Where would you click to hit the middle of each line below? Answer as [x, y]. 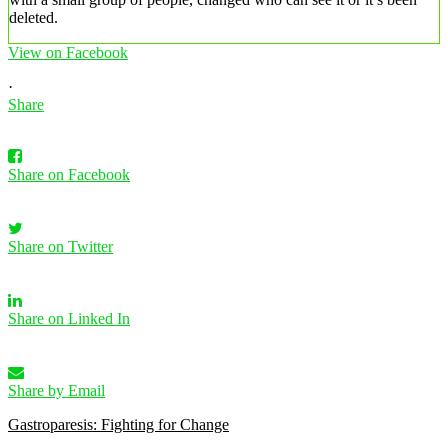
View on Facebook [68, 52]
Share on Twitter [60, 246]
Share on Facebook [69, 174]
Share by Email [56, 390]
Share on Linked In [69, 318]
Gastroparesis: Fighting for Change [118, 424]
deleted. [33, 17]
